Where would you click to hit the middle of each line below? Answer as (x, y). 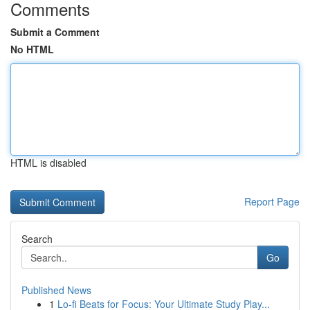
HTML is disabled (48, 163)
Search (37, 239)
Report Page (272, 201)
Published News (56, 290)
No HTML (32, 49)
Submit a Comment (55, 32)
